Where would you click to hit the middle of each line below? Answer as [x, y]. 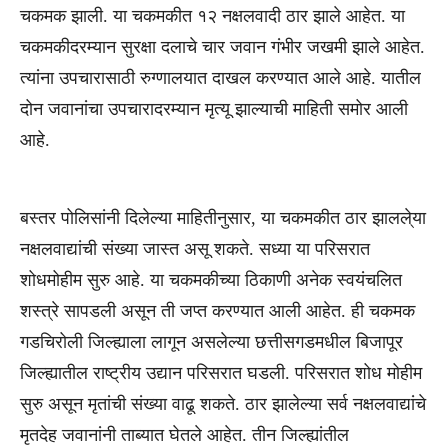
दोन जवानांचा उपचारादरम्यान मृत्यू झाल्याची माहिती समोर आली [214, 109]
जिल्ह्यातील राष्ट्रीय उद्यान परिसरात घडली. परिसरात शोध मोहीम [221, 373]
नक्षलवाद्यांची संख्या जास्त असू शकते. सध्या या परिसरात [195, 249]
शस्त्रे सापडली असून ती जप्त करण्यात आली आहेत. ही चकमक [217, 311]
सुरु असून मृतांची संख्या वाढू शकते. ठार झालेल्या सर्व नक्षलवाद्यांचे [223, 404]
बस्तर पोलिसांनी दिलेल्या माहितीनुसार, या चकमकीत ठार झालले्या [223, 218]
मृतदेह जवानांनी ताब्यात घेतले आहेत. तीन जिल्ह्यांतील [184, 435]
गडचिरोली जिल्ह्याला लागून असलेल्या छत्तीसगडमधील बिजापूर [211, 342]
